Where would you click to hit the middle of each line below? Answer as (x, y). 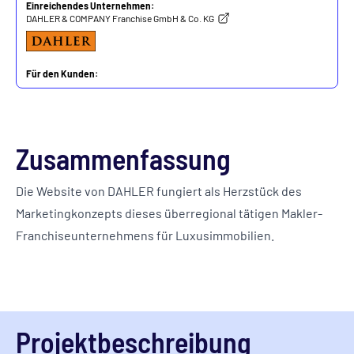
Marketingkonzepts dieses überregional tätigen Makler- (169, 213)
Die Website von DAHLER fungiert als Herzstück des (159, 191)
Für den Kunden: (62, 73)
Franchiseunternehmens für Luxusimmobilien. (145, 235)
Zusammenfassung (123, 158)
